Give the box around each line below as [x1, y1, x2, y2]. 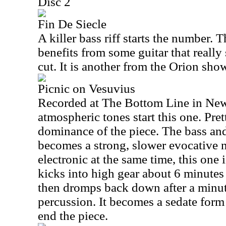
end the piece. [38, 209, 108, 222]
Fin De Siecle [38, 17, 106, 31]
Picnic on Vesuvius [38, 82, 135, 95]
